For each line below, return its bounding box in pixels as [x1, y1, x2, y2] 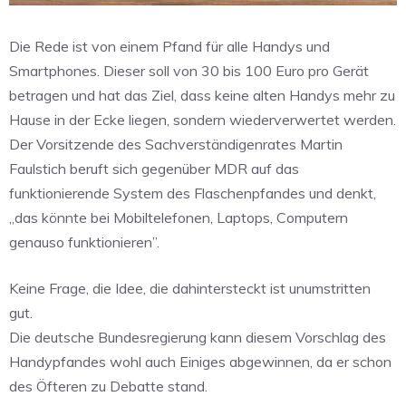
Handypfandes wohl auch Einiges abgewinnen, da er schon [9, 353, 391, 372]
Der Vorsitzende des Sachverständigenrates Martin [9, 135, 343, 154]
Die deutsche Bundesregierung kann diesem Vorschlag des [9, 328, 386, 347]
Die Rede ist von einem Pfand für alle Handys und [9, 37, 330, 56]
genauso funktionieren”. [9, 233, 159, 252]
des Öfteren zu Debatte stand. [9, 377, 208, 396]
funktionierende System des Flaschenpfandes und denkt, [9, 184, 376, 203]
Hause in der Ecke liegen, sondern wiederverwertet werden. [9, 111, 396, 130]
